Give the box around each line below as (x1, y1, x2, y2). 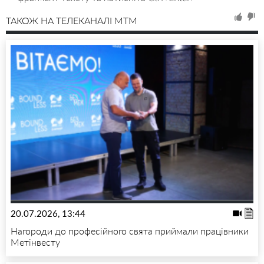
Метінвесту (11, 236, 60, 248)
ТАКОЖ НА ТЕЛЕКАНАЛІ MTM (6, 14, 137, 26)
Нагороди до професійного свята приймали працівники (11, 225, 249, 237)
